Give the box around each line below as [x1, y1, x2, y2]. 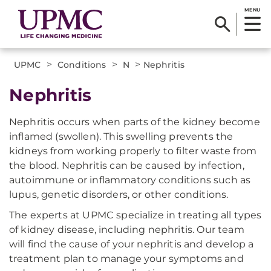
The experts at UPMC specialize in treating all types [9, 209, 262, 221]
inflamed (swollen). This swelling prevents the [9, 131, 233, 142]
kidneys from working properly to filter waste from [9, 145, 257, 157]
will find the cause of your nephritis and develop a [9, 238, 254, 250]
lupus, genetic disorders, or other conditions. [9, 189, 229, 200]
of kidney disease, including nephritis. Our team [9, 224, 244, 235]
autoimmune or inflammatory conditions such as [9, 174, 251, 186]
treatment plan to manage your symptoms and [9, 253, 244, 264]
